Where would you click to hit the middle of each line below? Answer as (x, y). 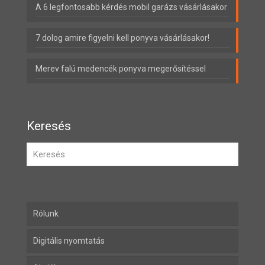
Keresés (49, 126)
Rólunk (46, 214)
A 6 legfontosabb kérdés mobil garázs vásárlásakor (131, 7)
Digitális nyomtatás (69, 241)
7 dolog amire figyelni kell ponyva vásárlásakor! (122, 38)
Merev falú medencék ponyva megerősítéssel (121, 69)
